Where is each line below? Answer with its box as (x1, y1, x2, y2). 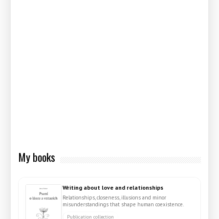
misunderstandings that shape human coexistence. (63, 200, 184, 208)
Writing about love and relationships (63, 183, 164, 191)
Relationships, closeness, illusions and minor (63, 194, 167, 201)
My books (18, 148, 56, 165)
